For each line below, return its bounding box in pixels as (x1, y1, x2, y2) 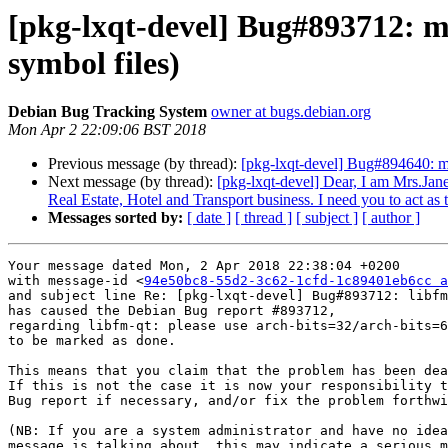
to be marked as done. (8, 333, 176, 349)
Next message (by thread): (48, 173, 217, 191)
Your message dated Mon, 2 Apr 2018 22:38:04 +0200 (8, 258, 400, 274)
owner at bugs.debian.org (211, 103, 371, 121)
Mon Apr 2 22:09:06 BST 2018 (8, 121, 206, 139)
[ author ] (362, 209, 420, 227)
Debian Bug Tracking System (8, 103, 207, 121)
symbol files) (8, 45, 180, 81)
